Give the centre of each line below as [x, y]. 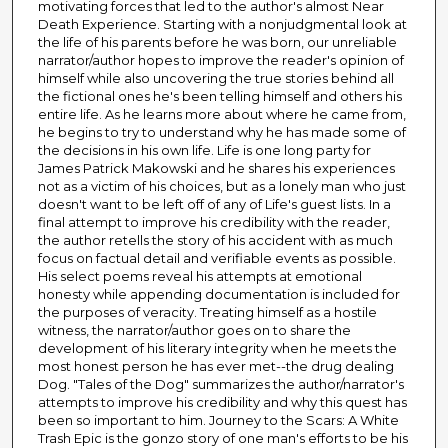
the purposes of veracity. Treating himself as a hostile [207, 312]
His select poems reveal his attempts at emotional [199, 276]
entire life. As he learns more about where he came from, [221, 114]
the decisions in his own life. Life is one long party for [204, 150]
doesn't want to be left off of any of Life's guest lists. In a [214, 204]
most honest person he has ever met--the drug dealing [215, 366]
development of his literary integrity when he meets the [217, 348]
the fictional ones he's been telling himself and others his [219, 96]
